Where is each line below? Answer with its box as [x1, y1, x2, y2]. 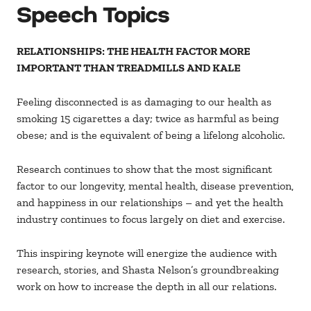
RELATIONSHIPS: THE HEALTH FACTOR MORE [17, 44, 250, 58]
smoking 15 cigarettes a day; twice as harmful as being [17, 112, 279, 126]
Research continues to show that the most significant [17, 162, 272, 176]
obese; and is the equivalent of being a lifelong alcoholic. [17, 128, 285, 142]
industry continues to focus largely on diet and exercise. [17, 212, 285, 226]
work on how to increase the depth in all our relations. [17, 280, 276, 294]
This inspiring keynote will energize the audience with [17, 246, 277, 260]
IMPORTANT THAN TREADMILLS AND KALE [17, 61, 240, 75]
